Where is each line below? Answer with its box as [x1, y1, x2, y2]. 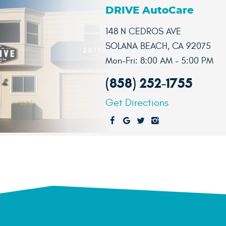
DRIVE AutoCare [105, 6, 194, 16]
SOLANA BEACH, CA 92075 [105, 41, 211, 51]
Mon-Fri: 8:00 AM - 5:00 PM [105, 55, 214, 66]
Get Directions [105, 97, 169, 108]
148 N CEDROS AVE [105, 26, 182, 37]
